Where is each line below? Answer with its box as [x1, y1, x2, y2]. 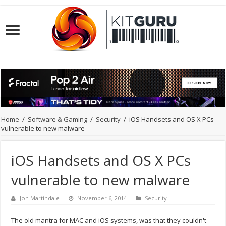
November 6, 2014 [77, 194, 127, 202]
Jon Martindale [20, 194, 60, 202]
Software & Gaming [28, 115, 88, 124]
